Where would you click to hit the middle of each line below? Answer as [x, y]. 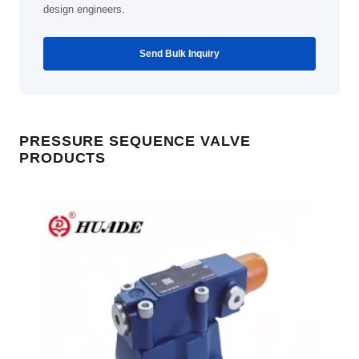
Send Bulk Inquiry [179, 54]
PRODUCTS [63, 158]
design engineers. [84, 9]
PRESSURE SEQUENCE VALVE [135, 141]
